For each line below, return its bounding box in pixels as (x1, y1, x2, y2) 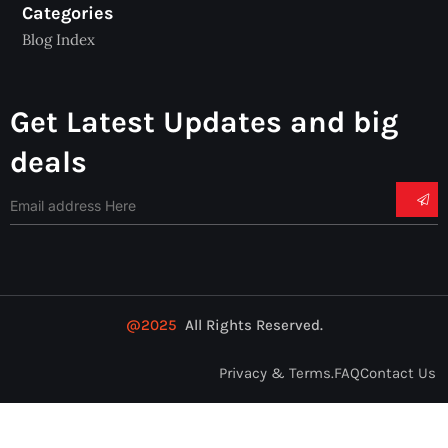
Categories (22, 2, 114, 25)
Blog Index (22, 30, 95, 50)
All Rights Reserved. (180, 316, 323, 335)
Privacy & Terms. (219, 363, 334, 382)
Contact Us (360, 363, 436, 382)
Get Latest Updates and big (10, 104, 398, 141)
